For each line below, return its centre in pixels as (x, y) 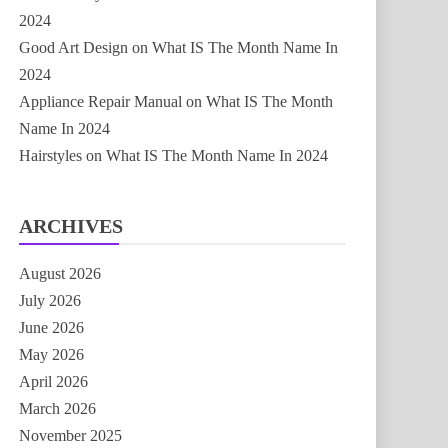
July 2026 (50, 300)
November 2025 (70, 435)
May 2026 (51, 354)
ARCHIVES (71, 226)
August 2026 (60, 273)
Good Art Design (73, 47)
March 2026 (57, 408)
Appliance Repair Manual (100, 101)
